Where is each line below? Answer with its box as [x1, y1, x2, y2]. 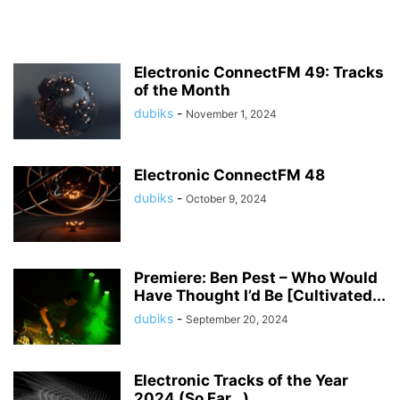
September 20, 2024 [186, 312, 288, 326]
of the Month [134, 81, 230, 99]
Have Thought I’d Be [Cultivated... [134, 287, 386, 304]
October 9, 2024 [186, 192, 267, 205]
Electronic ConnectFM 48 [134, 166, 325, 184]
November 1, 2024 [186, 107, 277, 121]
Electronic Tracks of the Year [134, 371, 348, 389]
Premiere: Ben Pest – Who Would [134, 269, 378, 287]
